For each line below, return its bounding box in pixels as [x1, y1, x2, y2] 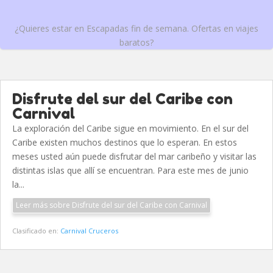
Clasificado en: [12, 226, 60, 236]
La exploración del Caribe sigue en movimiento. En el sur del [12, 122, 249, 135]
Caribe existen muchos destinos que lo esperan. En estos [12, 136, 237, 149]
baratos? [119, 37, 154, 49]
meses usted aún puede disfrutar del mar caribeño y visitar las [12, 151, 257, 163]
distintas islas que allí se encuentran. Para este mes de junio [12, 165, 249, 177]
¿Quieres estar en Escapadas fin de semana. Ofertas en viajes [15, 23, 258, 35]
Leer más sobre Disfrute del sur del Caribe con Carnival [16, 200, 207, 211]
